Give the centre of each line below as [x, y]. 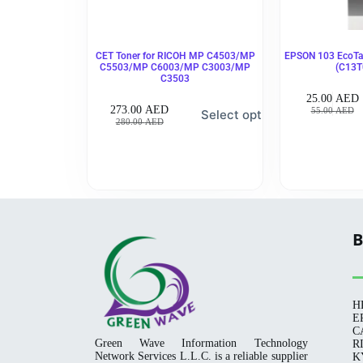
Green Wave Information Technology [201, 344]
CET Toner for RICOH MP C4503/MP [175, 56]
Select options [243, 115]
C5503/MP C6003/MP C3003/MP [175, 68]
